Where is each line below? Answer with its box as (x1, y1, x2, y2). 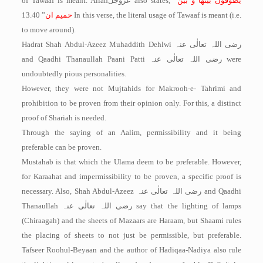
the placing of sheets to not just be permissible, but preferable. (21, 231, 242, 240)
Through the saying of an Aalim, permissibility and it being (21, 128, 242, 137)
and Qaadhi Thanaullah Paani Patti (21, 55, 150, 63)
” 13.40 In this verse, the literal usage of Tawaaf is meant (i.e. (21, 11, 40, 19)
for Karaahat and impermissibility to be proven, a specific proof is (21, 172, 242, 181)
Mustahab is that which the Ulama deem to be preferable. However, (21, 157, 242, 166)
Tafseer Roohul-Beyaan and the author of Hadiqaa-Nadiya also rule (21, 245, 242, 254)
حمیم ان (45, 11, 73, 19)
